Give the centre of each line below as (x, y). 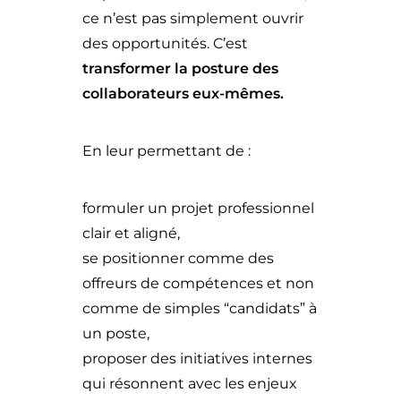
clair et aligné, (131, 233)
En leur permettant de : (166, 151)
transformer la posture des (180, 68)
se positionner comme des (178, 258)
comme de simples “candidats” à (200, 308)
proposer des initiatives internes (197, 358)
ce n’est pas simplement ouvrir (193, 18)
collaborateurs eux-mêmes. (183, 94)
